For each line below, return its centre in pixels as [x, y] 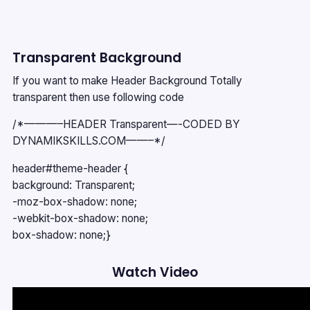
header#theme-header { [70, 168]
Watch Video [155, 273]
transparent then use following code [98, 97]
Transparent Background [97, 58]
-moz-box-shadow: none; [75, 201]
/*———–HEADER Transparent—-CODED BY [126, 125]
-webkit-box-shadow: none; [80, 218]
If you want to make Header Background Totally [127, 80]
